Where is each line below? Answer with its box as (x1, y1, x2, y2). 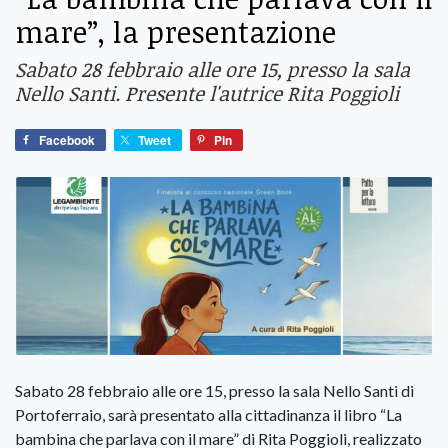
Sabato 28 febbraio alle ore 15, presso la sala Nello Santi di (15, 380, 414, 400)
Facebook (39, 131, 95, 150)
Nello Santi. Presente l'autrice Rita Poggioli (15, 79, 399, 108)
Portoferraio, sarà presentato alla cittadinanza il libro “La (15, 404, 402, 424)
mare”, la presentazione (15, 12, 336, 52)
